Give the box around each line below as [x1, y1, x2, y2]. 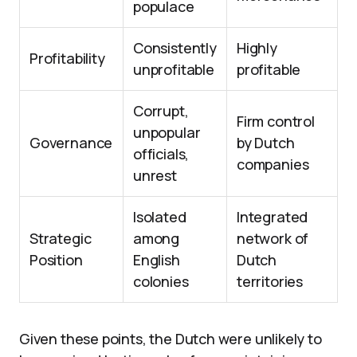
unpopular [133, 123, 201, 142]
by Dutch [237, 133, 295, 152]
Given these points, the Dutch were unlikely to [19, 329, 322, 348]
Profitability [29, 49, 105, 68]
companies [237, 155, 309, 174]
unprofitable [133, 60, 214, 79]
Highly [237, 38, 277, 57]
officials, [133, 144, 190, 163]
